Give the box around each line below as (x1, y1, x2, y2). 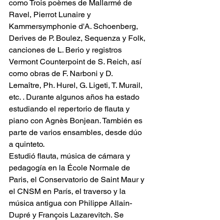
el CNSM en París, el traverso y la (9, 187, 128, 196)
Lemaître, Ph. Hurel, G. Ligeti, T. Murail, (9, 81, 144, 90)
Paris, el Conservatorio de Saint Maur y (9, 175, 146, 184)
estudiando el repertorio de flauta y (9, 104, 132, 113)
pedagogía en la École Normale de (9, 163, 132, 172)
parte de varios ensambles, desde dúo (9, 128, 144, 137)
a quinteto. (9, 139, 45, 149)
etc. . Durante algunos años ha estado (9, 92, 141, 102)
